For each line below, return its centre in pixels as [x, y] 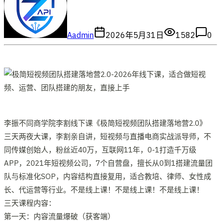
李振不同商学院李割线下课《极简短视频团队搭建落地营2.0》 [105, 123]
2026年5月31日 [135, 35]
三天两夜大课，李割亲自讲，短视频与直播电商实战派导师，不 [108, 136]
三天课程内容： [30, 203]
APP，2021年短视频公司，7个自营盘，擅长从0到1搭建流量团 [108, 163]
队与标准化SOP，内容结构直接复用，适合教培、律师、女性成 [108, 176]
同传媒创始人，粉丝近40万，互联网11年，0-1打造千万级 [100, 149]
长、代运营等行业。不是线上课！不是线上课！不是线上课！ [104, 189]
